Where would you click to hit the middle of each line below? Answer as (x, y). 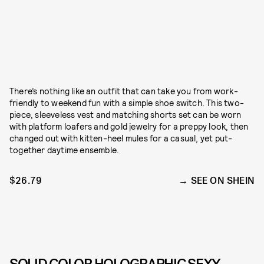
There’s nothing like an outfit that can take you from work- (124, 91)
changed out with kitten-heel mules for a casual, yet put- (121, 138)
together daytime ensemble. (65, 150)
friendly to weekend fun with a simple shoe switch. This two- (127, 103)
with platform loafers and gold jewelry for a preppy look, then (129, 126)
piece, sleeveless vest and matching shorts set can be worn (126, 115)
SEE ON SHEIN (222, 181)
